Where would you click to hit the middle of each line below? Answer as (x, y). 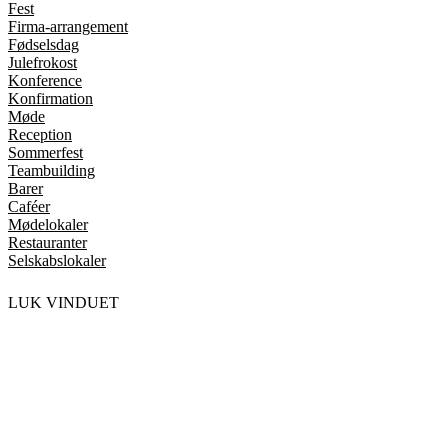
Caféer (29, 207)
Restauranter (47, 243)
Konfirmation (50, 99)
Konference (45, 81)
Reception (40, 135)
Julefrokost (42, 63)
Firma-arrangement (68, 27)
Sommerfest (45, 153)
